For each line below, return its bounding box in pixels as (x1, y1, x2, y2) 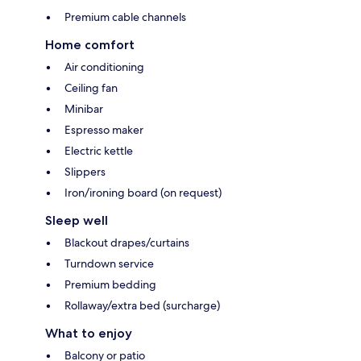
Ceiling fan (64, 80, 118, 95)
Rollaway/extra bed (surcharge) (64, 297, 220, 313)
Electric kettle (64, 143, 133, 158)
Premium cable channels (64, 9, 186, 24)
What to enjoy (45, 325, 132, 341)
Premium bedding (64, 276, 156, 292)
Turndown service (64, 255, 154, 271)
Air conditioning (64, 59, 144, 74)
